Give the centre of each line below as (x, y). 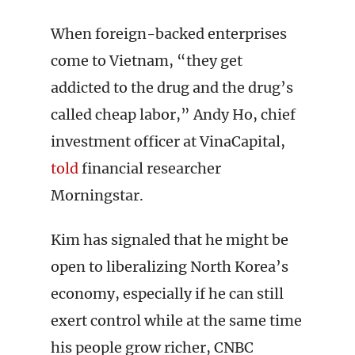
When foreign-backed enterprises (169, 34)
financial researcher (150, 168)
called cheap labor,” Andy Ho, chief (173, 115)
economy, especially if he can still (167, 294)
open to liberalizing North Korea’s (170, 267)
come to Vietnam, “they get (147, 61)
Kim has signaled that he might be (170, 240)
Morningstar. (97, 195)
